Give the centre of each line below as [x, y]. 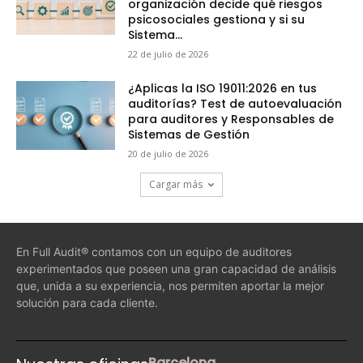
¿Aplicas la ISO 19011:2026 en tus [223, 88]
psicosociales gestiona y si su [217, 19]
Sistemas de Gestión [189, 134]
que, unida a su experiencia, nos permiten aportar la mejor [170, 285]
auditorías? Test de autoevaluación [235, 103]
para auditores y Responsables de [231, 119]
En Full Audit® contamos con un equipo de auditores [154, 251]
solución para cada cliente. [87, 302]
